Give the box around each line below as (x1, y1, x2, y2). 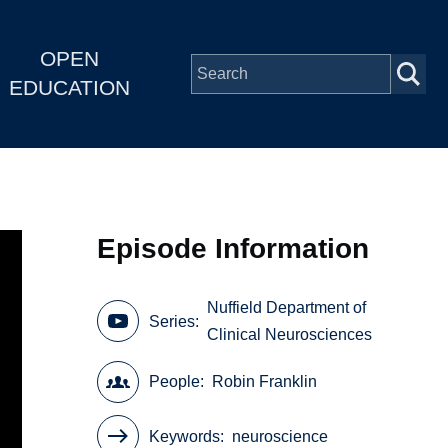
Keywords (149, 427, 221, 445)
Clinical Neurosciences (207, 326, 373, 344)
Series (149, 312, 196, 330)
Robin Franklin (212, 373, 318, 391)
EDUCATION (8, 76, 130, 100)
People (149, 373, 201, 391)
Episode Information (97, 232, 370, 264)
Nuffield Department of (207, 299, 367, 317)
